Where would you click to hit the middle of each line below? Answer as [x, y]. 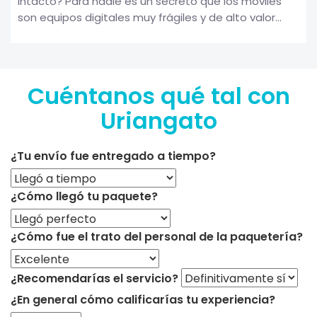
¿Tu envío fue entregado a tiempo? [113, 156]
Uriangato [158, 120]
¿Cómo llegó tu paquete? [84, 196]
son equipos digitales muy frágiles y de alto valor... [150, 17]
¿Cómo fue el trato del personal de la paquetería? [157, 236]
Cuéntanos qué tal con [158, 96]
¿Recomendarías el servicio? [94, 278]
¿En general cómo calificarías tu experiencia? [143, 299]
